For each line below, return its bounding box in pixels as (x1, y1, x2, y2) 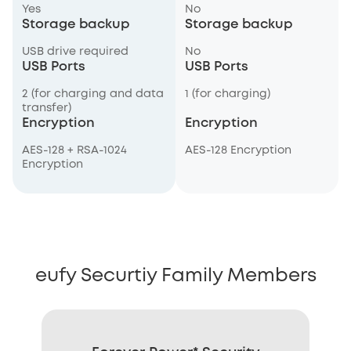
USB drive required (22, 47, 128, 58)
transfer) (22, 103, 71, 114)
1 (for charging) (185, 89, 270, 100)
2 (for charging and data (22, 89, 164, 100)
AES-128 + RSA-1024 (22, 146, 127, 157)
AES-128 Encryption (185, 146, 291, 157)
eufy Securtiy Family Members (34, 268, 317, 285)
